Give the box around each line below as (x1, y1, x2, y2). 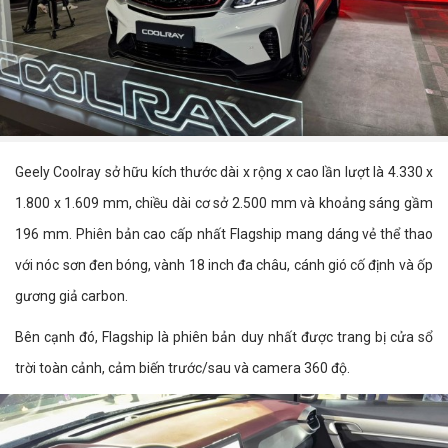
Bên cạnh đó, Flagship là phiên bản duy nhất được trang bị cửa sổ (15, 329, 433, 345)
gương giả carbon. (15, 288, 128, 304)
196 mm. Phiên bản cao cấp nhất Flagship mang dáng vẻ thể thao (15, 226, 433, 242)
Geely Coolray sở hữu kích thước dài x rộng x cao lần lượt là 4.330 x (15, 164, 433, 180)
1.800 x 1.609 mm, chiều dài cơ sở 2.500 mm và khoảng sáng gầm (15, 195, 433, 211)
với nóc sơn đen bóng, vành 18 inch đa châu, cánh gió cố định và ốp (15, 257, 433, 273)
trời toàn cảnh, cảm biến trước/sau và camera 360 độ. (15, 360, 350, 376)
